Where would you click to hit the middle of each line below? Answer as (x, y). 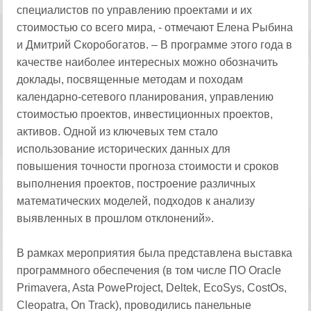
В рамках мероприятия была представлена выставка (155, 253)
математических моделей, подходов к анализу (136, 201)
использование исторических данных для (124, 149)
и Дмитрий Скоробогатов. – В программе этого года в (155, 45)
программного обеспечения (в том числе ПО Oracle (149, 270)
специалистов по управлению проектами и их (135, 10)
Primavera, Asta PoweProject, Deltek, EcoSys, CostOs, (152, 288)
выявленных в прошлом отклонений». (116, 218)
